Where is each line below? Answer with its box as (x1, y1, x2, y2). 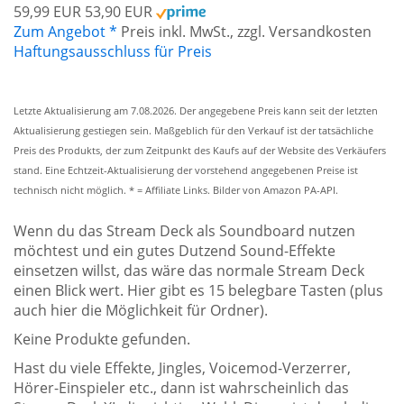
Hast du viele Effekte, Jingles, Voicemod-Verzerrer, (14, 357, 351, 378)
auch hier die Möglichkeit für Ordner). (14, 299, 268, 320)
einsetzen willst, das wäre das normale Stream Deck (14, 260, 364, 280)
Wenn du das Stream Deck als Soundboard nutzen (14, 220, 355, 241)
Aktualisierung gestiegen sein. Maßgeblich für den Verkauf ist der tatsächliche (14, 124, 373, 137)
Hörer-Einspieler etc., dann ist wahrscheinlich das (14, 377, 349, 398)
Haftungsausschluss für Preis (14, 41, 212, 61)
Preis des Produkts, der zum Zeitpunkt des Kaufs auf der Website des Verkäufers (14, 143, 386, 157)
